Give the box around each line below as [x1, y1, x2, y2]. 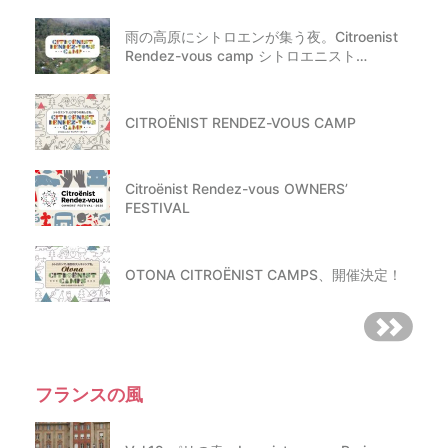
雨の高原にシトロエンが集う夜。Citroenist [125, 28, 398, 46]
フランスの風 [35, 384, 143, 406]
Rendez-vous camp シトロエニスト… [125, 47, 367, 65]
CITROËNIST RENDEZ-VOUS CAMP [125, 113, 356, 131]
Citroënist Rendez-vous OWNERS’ [125, 180, 348, 198]
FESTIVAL [125, 199, 190, 217]
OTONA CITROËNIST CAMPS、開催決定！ [125, 265, 402, 283]
